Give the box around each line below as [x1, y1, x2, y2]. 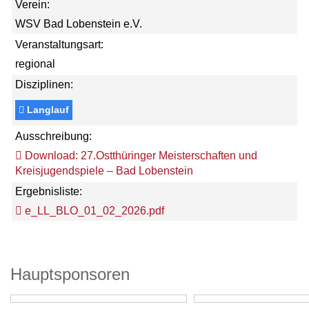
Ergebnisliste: [15, 186, 82, 197]
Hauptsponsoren [10, 265, 130, 283]
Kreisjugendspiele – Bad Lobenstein [15, 165, 193, 177]
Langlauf [24, 104, 69, 115]
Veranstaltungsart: [15, 39, 103, 50]
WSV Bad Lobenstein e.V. [15, 18, 142, 30]
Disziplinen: [15, 79, 73, 90]
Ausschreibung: [15, 130, 92, 142]
